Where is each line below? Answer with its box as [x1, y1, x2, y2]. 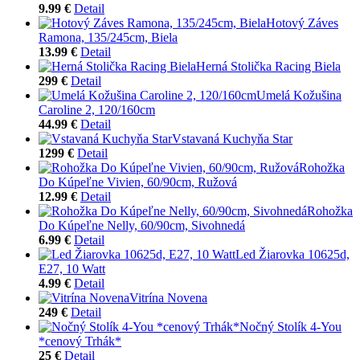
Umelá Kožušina [256, 88, 342, 102]
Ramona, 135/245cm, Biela [39, 30, 178, 44]
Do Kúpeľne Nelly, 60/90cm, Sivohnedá [39, 218, 245, 232]
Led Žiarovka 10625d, [235, 247, 350, 261]
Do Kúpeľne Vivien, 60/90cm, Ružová [39, 174, 237, 189]
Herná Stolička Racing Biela [196, 59, 341, 73]
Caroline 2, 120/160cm [39, 102, 155, 117]
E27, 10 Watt [39, 261, 105, 276]
